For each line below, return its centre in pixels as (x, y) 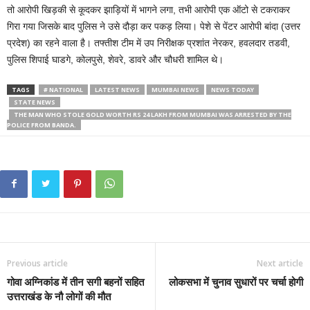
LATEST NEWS (117, 90)
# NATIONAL (63, 90)
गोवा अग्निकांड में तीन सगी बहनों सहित (75, 282)
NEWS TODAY (232, 90)
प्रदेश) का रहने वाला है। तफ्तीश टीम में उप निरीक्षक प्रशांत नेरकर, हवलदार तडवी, (148, 43)
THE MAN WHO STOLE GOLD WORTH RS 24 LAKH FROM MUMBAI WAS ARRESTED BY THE (153, 115)
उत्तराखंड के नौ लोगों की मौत (59, 296)
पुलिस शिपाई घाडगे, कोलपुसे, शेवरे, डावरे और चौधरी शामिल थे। (115, 60)
